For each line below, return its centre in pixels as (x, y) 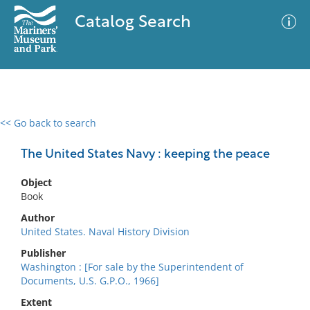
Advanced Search (205, 135)
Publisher (43, 253)
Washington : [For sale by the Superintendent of (132, 267)
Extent (36, 302)
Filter (279, 136)
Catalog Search (133, 23)
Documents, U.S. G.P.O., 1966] (90, 281)
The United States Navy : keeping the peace (145, 155)
